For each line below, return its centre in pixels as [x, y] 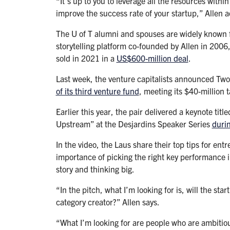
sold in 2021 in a [86, 58]
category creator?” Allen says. [108, 202]
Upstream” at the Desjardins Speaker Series [134, 124]
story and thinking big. [95, 169]
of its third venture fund [97, 91]
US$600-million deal [152, 58]
